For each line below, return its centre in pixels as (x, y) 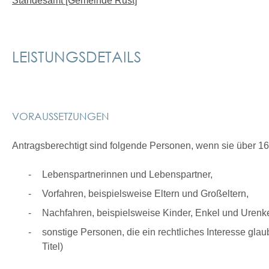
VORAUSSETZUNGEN (61, 116)
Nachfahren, (69, 213)
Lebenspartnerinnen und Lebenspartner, (127, 174)
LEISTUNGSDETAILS (77, 56)
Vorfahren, (65, 194)
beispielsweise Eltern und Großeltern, (168, 194)
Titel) (53, 246)
